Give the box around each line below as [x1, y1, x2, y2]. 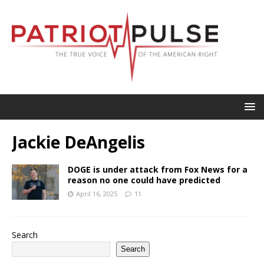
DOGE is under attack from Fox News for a [68, 163, 247, 175]
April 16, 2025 [76, 189, 117, 198]
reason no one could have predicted [68, 174, 220, 186]
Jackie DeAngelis [12, 130, 145, 153]
